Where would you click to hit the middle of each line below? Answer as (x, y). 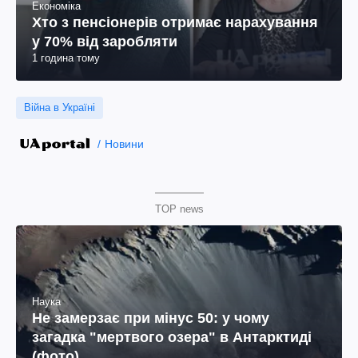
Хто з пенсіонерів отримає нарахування (175, 22)
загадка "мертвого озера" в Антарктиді (172, 338)
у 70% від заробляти (105, 42)
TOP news (179, 209)
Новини (124, 144)
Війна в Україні (60, 107)
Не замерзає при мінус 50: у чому (151, 318)
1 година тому (66, 58)
